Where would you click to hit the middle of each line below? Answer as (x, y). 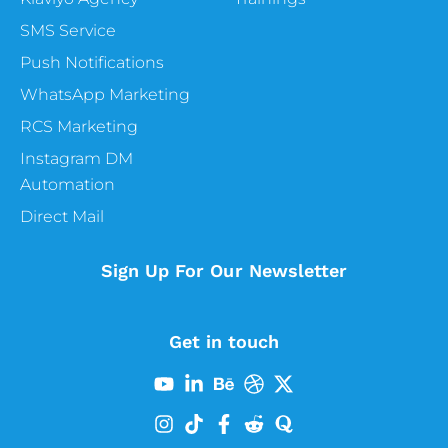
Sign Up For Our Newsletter (224, 271)
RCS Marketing (79, 127)
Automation (67, 185)
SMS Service (68, 31)
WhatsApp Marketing (105, 95)
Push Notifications (92, 63)
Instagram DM (76, 159)
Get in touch (224, 342)
